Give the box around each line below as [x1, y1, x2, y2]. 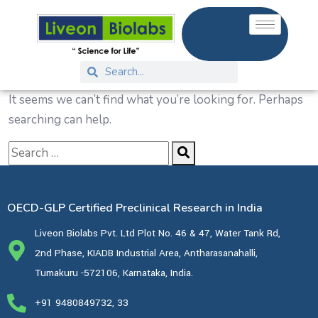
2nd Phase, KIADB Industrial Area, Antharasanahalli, [35, 246, 258, 260]
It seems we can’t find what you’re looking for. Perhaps [9, 91, 303, 108]
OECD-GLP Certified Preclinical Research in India [7, 199, 263, 216]
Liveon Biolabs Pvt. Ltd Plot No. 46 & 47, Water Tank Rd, [35, 226, 280, 240]
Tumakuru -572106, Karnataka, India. [35, 265, 193, 280]
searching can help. [9, 111, 111, 128]
